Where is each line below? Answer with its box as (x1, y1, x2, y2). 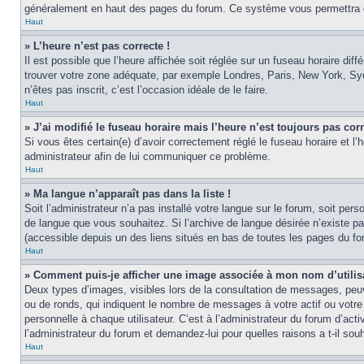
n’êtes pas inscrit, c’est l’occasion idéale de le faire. (24, 84, 268, 96)
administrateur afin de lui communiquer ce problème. (24, 150, 271, 162)
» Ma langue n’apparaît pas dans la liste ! (24, 188, 231, 200)
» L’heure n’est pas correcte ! (24, 40, 170, 52)
